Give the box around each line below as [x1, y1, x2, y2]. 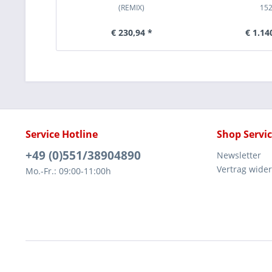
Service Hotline [25, 127, 98, 141]
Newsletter [217, 149, 261, 161]
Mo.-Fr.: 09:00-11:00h [25, 165, 111, 177]
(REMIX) [118, 2, 145, 13]
